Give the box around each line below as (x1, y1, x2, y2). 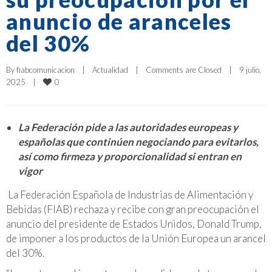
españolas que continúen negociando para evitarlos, (18, 135, 259, 148)
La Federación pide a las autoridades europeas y (18, 120, 238, 134)
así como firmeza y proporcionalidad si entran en (18, 149, 242, 163)
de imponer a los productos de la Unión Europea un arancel (6, 231, 266, 245)
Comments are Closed (146, 64, 222, 75)
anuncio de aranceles (6, 7, 232, 35)
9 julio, (239, 64, 261, 75)
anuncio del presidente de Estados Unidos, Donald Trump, (6, 217, 262, 230)
